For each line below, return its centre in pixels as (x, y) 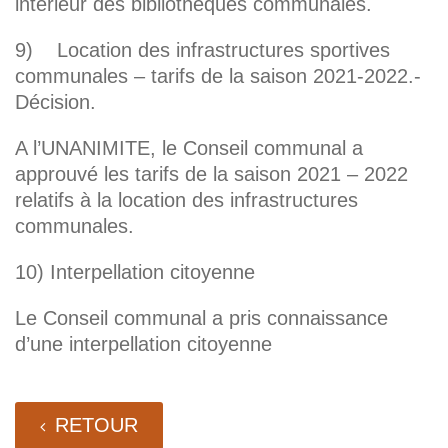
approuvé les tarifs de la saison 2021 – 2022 (211, 173)
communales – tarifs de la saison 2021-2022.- (218, 75)
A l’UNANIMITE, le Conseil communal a (189, 147)
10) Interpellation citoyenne (135, 271)
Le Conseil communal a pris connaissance (201, 317)
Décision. (55, 101)
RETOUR (96, 424)
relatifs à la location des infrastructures (186, 199)
